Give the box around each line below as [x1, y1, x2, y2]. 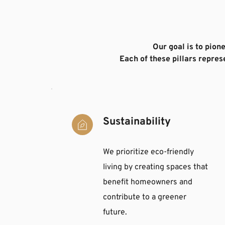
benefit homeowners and [103, 177, 192, 187]
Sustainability [103, 115, 171, 129]
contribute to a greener [103, 192, 186, 202]
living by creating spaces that [103, 162, 208, 172]
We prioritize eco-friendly [103, 147, 194, 157]
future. [103, 207, 127, 217]
